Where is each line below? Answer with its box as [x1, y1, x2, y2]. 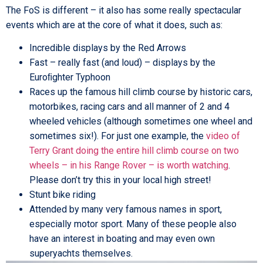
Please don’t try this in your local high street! [29, 174, 211, 186]
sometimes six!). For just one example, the [29, 130, 206, 142]
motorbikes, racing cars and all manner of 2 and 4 [29, 101, 230, 113]
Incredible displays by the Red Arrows [29, 42, 186, 54]
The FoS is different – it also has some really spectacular [6, 4, 241, 16]
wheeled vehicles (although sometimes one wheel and [29, 116, 252, 127]
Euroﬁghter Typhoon [29, 72, 110, 83]
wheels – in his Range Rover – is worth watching [29, 160, 228, 171]
